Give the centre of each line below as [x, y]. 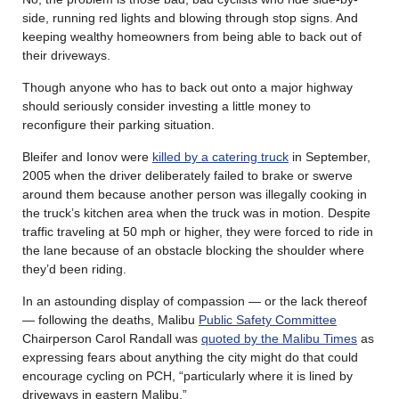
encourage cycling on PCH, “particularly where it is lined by [187, 375]
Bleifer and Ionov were [87, 156]
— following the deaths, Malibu [110, 319]
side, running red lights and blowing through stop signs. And [190, 17]
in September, [330, 156]
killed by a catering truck [220, 156]
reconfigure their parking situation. [118, 124]
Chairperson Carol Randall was [112, 338]
